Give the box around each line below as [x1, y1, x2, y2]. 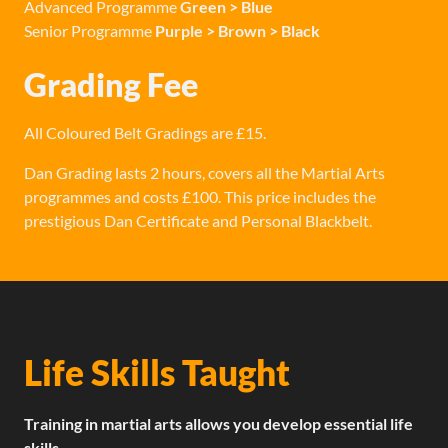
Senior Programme [24, 20, 155, 40]
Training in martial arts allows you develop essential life [24, 414, 413, 434]
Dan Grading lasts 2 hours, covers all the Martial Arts [24, 163, 385, 183]
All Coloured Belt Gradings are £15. [24, 123, 266, 143]
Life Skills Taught [24, 351, 290, 394]
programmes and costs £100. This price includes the [24, 187, 376, 207]
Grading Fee [24, 64, 198, 104]
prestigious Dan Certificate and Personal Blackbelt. [24, 211, 372, 231]
